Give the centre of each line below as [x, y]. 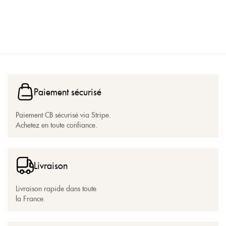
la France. [31, 198]
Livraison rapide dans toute [56, 188]
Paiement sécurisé [68, 92]
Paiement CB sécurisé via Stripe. [63, 115]
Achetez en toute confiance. [56, 125]
